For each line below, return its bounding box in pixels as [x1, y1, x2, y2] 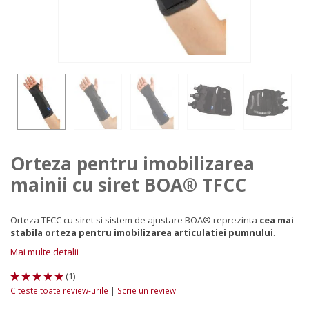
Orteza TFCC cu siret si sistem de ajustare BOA [10, 213, 203, 226]
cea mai [259, 213, 294, 226]
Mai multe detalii [10, 245, 79, 258]
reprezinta [213, 213, 259, 226]
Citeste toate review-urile [10, 284, 110, 296]
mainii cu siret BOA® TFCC [10, 172, 246, 197]
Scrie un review [117, 284, 176, 296]
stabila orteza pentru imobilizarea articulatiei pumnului [10, 226, 273, 239]
